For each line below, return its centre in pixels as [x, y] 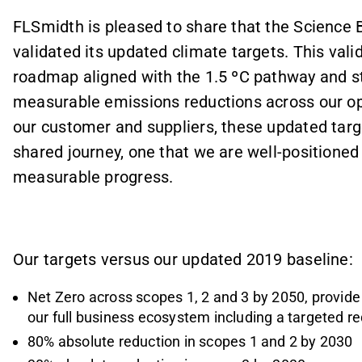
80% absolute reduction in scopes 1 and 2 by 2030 [190, 341]
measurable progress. [93, 177]
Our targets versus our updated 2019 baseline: [183, 260]
